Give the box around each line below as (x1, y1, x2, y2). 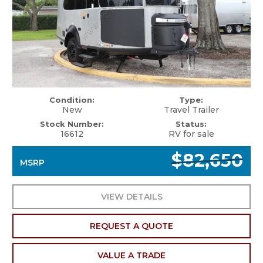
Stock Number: (40, 119, 104, 129)
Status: (176, 119, 207, 129)
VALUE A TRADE (97, 249, 166, 261)
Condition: (49, 95, 95, 104)
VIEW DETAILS (100, 191, 163, 202)
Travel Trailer (163, 104, 219, 115)
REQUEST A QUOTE (90, 220, 173, 231)
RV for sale (168, 128, 214, 139)
